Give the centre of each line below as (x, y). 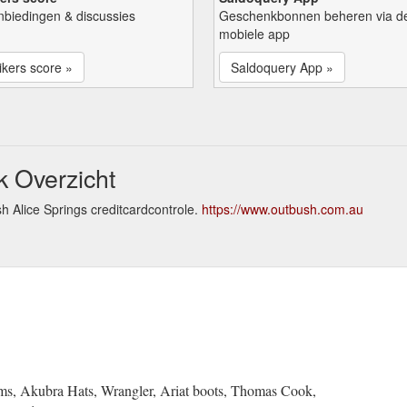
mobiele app (254, 33)
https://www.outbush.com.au (283, 208)
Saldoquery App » (282, 67)
